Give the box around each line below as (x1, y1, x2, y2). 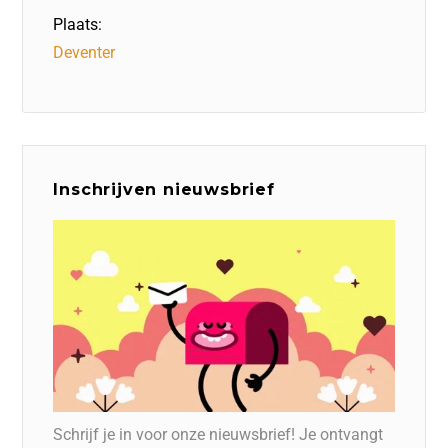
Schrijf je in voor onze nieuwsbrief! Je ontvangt (53, 424, 384, 444)
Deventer (53, 43, 116, 62)
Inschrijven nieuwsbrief (53, 180, 275, 199)
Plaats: (53, 15, 103, 34)
